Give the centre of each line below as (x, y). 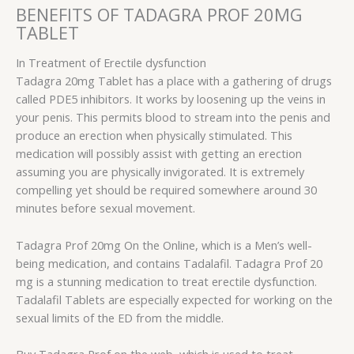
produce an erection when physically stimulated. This (154, 136)
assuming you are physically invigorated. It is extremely (160, 172)
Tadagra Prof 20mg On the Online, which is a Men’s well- (164, 245)
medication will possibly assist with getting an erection (159, 154)
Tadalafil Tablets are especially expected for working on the (174, 299)
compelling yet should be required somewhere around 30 (166, 190)
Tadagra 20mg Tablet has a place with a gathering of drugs (174, 81)
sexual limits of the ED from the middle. (120, 317)
